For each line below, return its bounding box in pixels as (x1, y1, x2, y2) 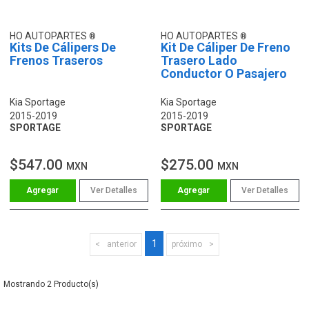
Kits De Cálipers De (10, 39, 116, 54)
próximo (172, 239, 202, 249)
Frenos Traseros (10, 52, 103, 68)
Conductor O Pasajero (161, 66, 287, 81)
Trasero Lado (161, 52, 237, 68)
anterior (107, 239, 137, 249)
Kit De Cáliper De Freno (161, 39, 290, 54)
